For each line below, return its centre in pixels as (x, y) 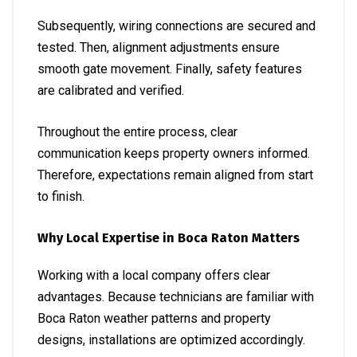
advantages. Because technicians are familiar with (176, 297)
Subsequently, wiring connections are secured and (177, 26)
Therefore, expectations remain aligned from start (175, 175)
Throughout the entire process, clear (137, 132)
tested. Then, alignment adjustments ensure (159, 47)
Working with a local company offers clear (154, 275)
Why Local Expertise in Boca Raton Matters (169, 238)
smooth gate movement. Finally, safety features (170, 69)
